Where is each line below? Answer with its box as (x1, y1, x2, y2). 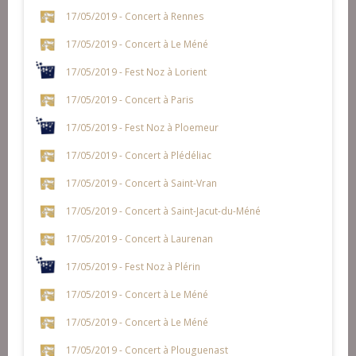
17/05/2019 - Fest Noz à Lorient (65, 64, 207, 78)
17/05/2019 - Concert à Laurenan (65, 231, 213, 245)
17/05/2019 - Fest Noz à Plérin (65, 259, 200, 273)
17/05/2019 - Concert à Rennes (65, 9, 204, 22)
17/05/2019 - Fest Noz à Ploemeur (65, 120, 219, 133)
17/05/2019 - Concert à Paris (65, 92, 194, 106)
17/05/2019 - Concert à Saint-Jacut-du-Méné (65, 203, 261, 217)
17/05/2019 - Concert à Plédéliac (65, 148, 211, 161)
